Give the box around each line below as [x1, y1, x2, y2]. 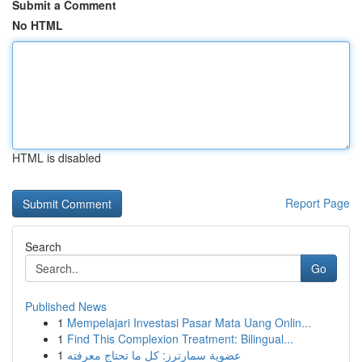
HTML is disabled [12, 149, 101, 166]
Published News [25, 298, 107, 314]
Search [25, 238, 61, 255]
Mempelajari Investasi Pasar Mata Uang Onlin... [67, 314, 311, 330]
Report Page [285, 195, 350, 211]
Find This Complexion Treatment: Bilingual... [67, 330, 293, 347]
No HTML [12, 17, 63, 33]
